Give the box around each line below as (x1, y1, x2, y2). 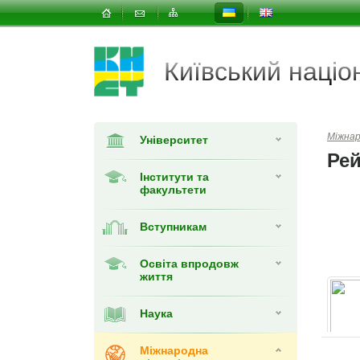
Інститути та (140, 170, 209, 183)
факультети (140, 183, 207, 196)
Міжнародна (140, 344, 208, 357)
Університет (140, 133, 208, 146)
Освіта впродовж (140, 257, 239, 270)
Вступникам (140, 220, 207, 233)
